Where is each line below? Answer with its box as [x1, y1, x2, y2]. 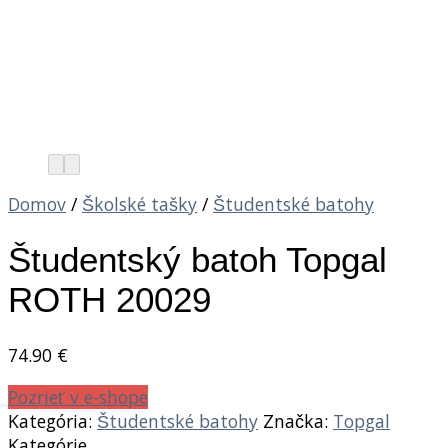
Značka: [263, 408, 333, 433]
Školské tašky [82, 192, 197, 217]
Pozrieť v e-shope [8, 384, 148, 409]
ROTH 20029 [8, 279, 211, 319]
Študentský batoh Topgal [8, 239, 387, 279]
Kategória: [8, 408, 97, 433]
